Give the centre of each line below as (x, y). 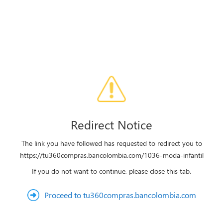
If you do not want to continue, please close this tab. (111, 171)
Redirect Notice (111, 124)
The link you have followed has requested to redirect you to (111, 143)
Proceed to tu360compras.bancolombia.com (120, 195)
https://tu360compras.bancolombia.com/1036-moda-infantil (111, 155)
